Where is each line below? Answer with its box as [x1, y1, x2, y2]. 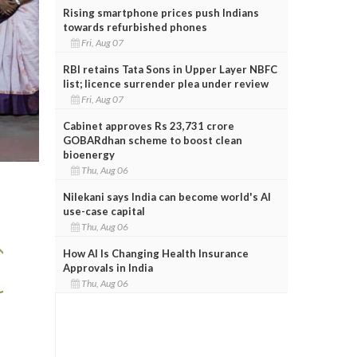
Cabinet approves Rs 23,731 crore [62, 119, 234, 132]
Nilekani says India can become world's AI [62, 190, 271, 203]
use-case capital [62, 204, 145, 218]
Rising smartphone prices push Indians [62, 6, 259, 19]
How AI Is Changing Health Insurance [62, 246, 249, 260]
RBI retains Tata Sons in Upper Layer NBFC [62, 62, 277, 76]
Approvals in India [62, 261, 153, 274]
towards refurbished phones [62, 20, 207, 33]
